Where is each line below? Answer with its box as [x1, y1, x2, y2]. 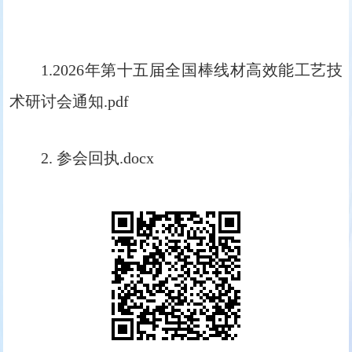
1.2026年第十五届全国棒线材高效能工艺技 [41, 61, 343, 79]
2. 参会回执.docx [41, 149, 154, 167]
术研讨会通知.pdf [9, 93, 129, 111]
